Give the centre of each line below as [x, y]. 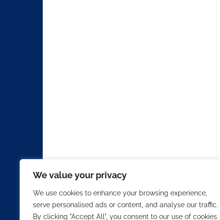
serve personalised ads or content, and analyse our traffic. [125, 205]
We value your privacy [80, 175]
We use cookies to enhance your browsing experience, [120, 193]
